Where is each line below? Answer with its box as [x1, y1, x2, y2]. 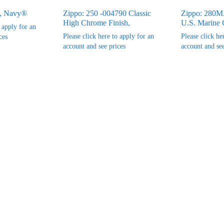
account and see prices [62, 42, 125, 50]
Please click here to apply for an [62, 32, 154, 40]
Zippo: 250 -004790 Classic [62, 8, 151, 17]
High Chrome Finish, [62, 18, 130, 27]
